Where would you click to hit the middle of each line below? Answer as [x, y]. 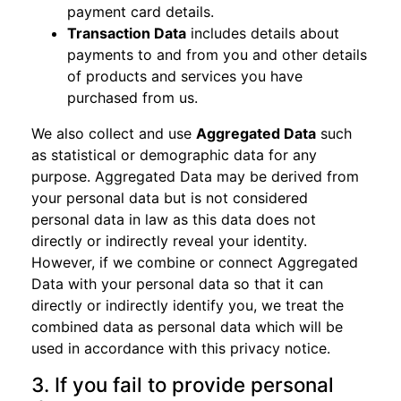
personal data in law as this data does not [174, 219]
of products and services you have [185, 76]
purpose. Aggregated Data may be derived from [195, 176]
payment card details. [141, 12]
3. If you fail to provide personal [183, 384]
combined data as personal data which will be [187, 327]
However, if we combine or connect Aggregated [195, 262]
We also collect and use [114, 133]
